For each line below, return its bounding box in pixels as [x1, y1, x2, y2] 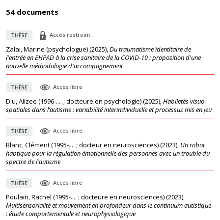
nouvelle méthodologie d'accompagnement [6, 61, 123, 70]
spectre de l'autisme [6, 157, 60, 166]
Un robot [180, 140, 205, 149]
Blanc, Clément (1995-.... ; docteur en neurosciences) [6, 140, 159, 149]
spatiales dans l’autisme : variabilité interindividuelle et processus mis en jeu [6, 105, 212, 114]
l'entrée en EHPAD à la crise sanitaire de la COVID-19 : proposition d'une [6, 53, 201, 62]
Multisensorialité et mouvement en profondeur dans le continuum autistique [6, 201, 211, 210]
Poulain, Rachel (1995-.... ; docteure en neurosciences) [6, 192, 165, 201]
